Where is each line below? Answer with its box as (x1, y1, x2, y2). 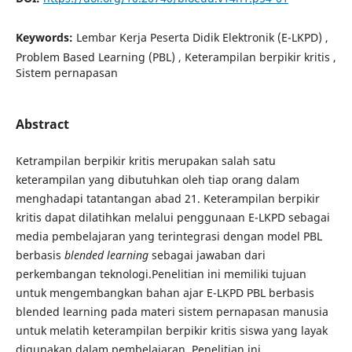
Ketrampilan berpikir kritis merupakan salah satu (15, 153, 276, 168)
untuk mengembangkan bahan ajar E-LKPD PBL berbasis (15, 285, 314, 300)
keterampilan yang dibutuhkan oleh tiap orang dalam (15, 172, 299, 187)
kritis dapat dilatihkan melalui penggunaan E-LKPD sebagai (15, 210, 330, 225)
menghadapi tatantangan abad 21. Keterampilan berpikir (15, 191, 320, 206)
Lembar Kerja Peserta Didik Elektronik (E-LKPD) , (75, 29, 328, 45)
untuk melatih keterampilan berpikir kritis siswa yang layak (15, 323, 328, 338)
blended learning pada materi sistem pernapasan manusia (15, 304, 328, 319)
